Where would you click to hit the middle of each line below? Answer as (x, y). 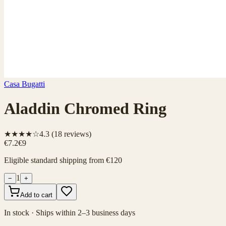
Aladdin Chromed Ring (85, 109)
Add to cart (36, 195)
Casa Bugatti (24, 84)
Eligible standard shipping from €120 (63, 160)
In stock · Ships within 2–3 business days (70, 212)
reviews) (77, 134)
